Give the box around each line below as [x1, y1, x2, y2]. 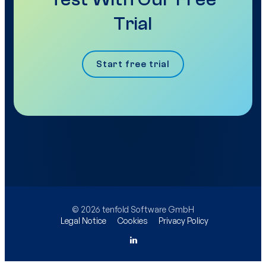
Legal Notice [61, 216, 106, 226]
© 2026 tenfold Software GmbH [72, 204, 194, 215]
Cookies [117, 216, 148, 226]
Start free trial [96, 59, 170, 70]
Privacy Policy [159, 216, 208, 226]
